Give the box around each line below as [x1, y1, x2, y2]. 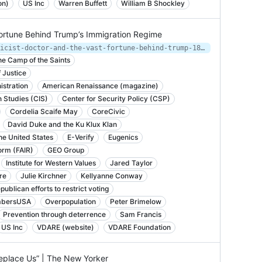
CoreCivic [92, 107, 125, 116]
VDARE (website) [37, 223, 94, 232]
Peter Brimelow [110, 197, 161, 206]
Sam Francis [120, 210, 161, 219]
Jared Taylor [110, 158, 153, 167]
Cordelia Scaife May [10, 107, 78, 116]
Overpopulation [45, 197, 96, 206]
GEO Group [47, 146, 84, 154]
